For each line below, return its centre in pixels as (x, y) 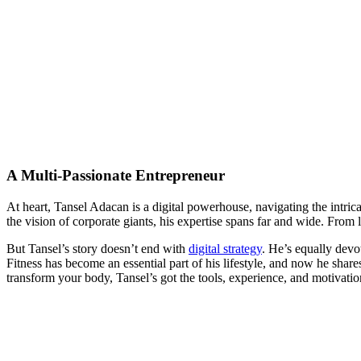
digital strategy (225, 248)
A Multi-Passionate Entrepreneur (116, 176)
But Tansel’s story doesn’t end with (98, 248)
